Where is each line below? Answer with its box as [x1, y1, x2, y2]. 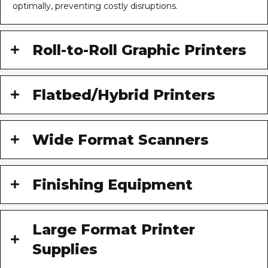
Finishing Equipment [32, 175, 193, 193]
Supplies [32, 240, 98, 258]
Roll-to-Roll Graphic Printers [32, 41, 246, 59]
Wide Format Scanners [32, 130, 209, 148]
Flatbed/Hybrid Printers [32, 86, 215, 103]
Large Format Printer [32, 220, 195, 238]
